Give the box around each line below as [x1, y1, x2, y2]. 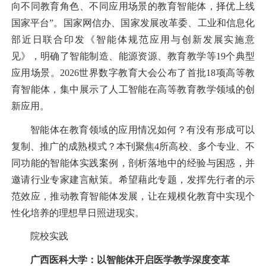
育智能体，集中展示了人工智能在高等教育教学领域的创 [11, 84, 255, 94]
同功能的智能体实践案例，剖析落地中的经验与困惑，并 [11, 157, 255, 168]
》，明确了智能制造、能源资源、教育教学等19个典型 [21, 50, 255, 61]
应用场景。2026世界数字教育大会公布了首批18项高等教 [11, 67, 255, 78]
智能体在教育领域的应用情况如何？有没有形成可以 [30, 124, 255, 135]
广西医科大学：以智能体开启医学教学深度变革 [30, 254, 230, 265]
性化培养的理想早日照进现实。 [11, 207, 144, 218]
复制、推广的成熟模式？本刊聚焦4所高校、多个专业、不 [11, 141, 255, 151]
